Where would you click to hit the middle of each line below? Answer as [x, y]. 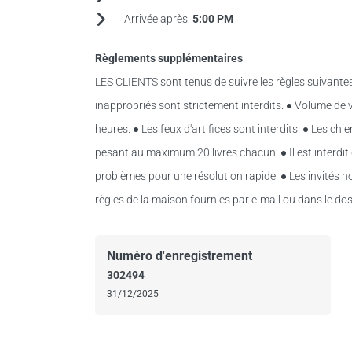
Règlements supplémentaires [169, 58]
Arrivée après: [158, 19]
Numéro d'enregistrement [179, 256]
